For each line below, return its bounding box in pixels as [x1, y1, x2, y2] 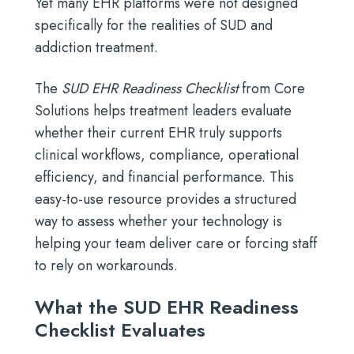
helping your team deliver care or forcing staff [35, 233, 317, 254]
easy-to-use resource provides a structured [35, 189, 296, 209]
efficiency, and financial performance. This [35, 167, 294, 187]
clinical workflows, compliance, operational [35, 145, 299, 165]
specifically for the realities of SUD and [35, 15, 273, 36]
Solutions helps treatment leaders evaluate [35, 100, 292, 121]
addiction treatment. [35, 37, 158, 58]
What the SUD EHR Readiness [35, 293, 299, 321]
